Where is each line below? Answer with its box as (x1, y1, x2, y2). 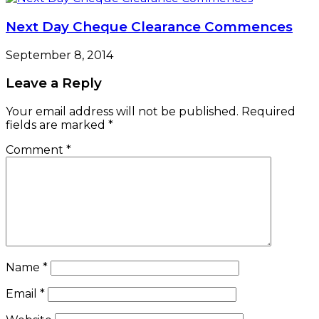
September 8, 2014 (6, 48, 113, 62)
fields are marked (6, 118, 108, 132)
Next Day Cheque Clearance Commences (6, 18, 293, 35)
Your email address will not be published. (6, 105, 239, 119)
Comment (6, 143, 66, 157)
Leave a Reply (6, 75, 102, 92)
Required (241, 105, 296, 119)
